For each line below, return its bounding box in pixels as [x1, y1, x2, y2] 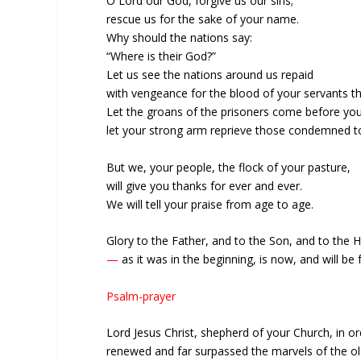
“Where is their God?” [106, 48, 216, 64]
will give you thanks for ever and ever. [106, 177, 302, 193]
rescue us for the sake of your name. [106, 11, 299, 27]
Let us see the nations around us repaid [106, 67, 313, 83]
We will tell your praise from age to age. [106, 196, 313, 212]
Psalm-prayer [106, 288, 176, 304]
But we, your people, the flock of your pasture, [106, 159, 351, 175]
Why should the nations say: [106, 30, 252, 46]
